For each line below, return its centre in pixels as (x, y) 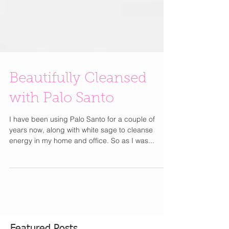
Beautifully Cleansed (78, 95)
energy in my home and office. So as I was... (82, 157)
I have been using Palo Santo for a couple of (82, 135)
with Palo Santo (62, 115)
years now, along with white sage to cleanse (81, 146)
